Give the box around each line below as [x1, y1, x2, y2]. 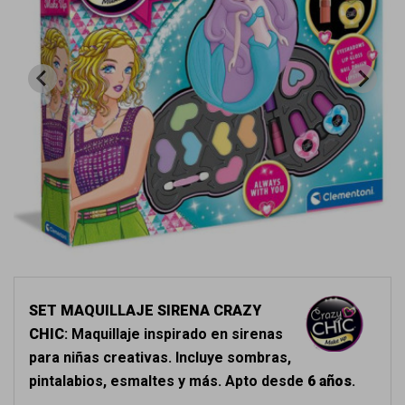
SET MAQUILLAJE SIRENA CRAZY [29, 302, 261, 319]
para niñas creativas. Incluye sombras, [29, 349, 291, 366]
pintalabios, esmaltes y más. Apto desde [29, 372, 307, 390]
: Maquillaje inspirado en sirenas [64, 325, 283, 343]
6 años [307, 372, 352, 390]
